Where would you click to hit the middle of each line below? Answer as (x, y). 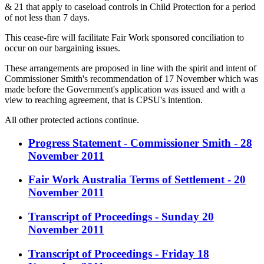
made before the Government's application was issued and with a (125, 89)
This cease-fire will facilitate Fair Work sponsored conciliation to (124, 37)
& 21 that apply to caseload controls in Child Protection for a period (130, 6)
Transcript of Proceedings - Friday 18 (119, 253)
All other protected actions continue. (73, 120)
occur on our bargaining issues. (62, 48)
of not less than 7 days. (47, 17)
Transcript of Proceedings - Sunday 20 (121, 216)
